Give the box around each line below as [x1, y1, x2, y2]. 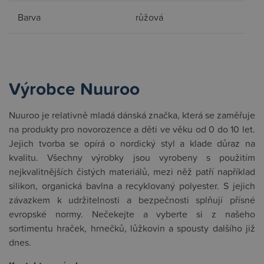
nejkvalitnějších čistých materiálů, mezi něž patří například [9, 165, 255, 178]
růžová [136, 11, 166, 24]
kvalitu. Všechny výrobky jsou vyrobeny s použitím [9, 151, 255, 164]
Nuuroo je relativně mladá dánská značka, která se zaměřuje [9, 108, 255, 121]
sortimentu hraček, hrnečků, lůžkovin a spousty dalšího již [9, 222, 255, 235]
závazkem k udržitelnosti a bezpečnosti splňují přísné [9, 193, 255, 206]
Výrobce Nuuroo [9, 75, 140, 101]
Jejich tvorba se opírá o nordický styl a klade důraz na [9, 137, 255, 150]
